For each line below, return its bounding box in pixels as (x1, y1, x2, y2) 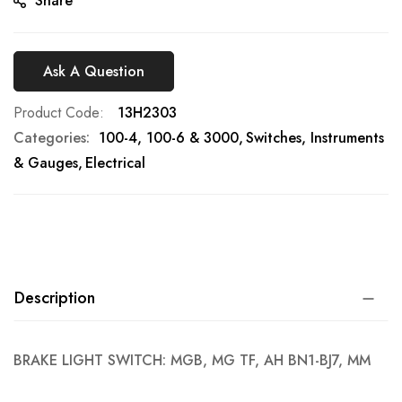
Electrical (85, 153, 145, 173)
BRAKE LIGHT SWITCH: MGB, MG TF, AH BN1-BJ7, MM (13, 350, 371, 371)
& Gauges (13, 153, 78, 173)
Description (14, 286, 95, 310)
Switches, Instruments (246, 127, 384, 148)
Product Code (13, 102, 100, 123)
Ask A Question (43, 60, 144, 82)
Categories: (13, 127, 90, 148)
